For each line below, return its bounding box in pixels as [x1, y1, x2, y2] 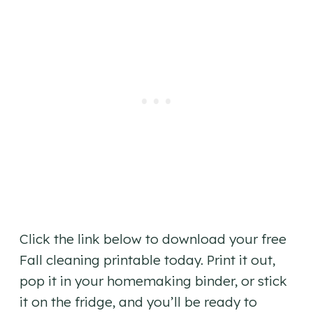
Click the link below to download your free [20, 231, 286, 248]
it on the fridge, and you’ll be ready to [20, 293, 257, 311]
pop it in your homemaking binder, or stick [20, 272, 287, 290]
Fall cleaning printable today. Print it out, [20, 252, 275, 269]
